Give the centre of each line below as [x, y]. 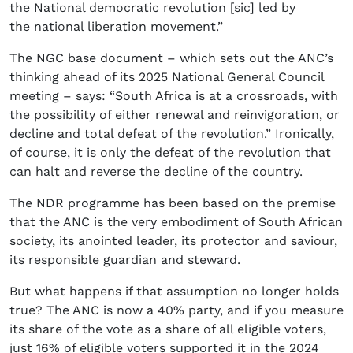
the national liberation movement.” [116, 27]
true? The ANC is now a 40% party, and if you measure [176, 310]
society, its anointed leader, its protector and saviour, [173, 241]
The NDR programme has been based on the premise [173, 203]
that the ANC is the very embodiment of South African [176, 222]
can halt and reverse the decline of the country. [156, 172]
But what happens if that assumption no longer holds [174, 292]
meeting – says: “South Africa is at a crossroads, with [174, 96]
